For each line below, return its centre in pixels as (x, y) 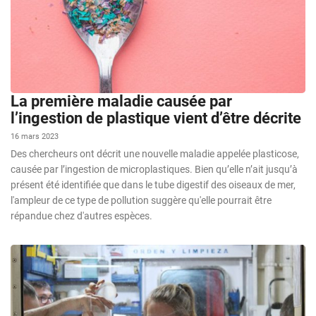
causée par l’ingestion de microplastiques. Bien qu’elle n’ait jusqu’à (154, 169)
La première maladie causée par (121, 101)
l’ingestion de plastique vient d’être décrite (156, 118)
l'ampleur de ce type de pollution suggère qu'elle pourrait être (141, 200)
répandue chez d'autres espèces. (81, 215)
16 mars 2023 (35, 136)
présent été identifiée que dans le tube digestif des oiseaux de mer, (153, 184)
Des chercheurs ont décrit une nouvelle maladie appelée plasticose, (155, 153)
